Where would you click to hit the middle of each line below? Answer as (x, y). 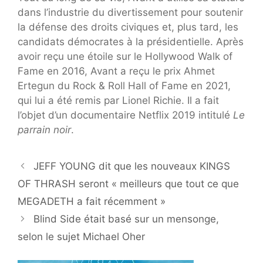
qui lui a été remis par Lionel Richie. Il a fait (118, 100)
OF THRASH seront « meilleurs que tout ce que (128, 183)
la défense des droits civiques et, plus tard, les (128, 27)
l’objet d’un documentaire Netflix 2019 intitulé (125, 115)
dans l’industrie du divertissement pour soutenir (130, 12)
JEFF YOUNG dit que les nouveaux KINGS (132, 166)
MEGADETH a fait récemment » (92, 201)
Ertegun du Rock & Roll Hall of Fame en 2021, (124, 85)
